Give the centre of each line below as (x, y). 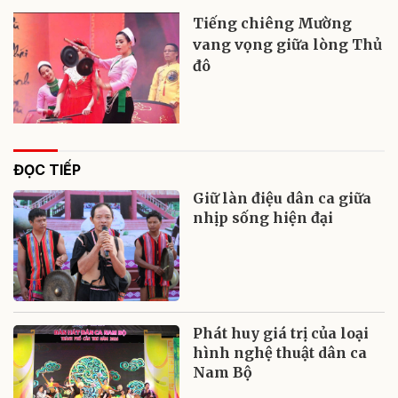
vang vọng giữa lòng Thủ (288, 44)
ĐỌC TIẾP (47, 169)
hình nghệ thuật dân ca (280, 352)
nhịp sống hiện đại (263, 217)
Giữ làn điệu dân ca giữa (283, 198)
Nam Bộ (223, 372)
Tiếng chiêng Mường (273, 23)
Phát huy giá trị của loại (281, 333)
